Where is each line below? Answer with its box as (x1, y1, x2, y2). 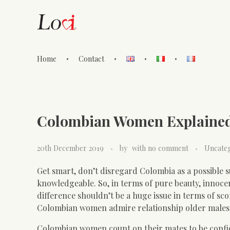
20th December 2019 (37, 143, 104, 153)
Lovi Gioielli (44, 62, 56, 76)
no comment (148, 143, 188, 153)
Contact (79, 54, 105, 64)
